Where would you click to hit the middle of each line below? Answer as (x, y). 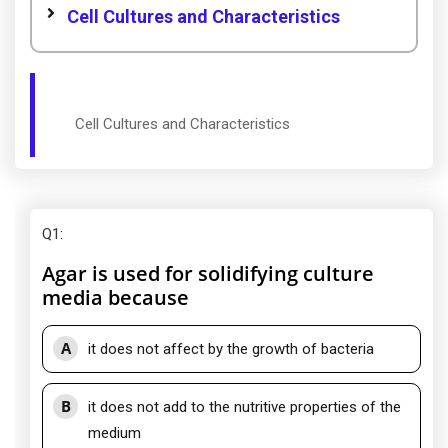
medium (114, 433)
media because (115, 297)
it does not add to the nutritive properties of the (244, 407)
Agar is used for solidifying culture (208, 273)
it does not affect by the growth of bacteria (231, 349)
